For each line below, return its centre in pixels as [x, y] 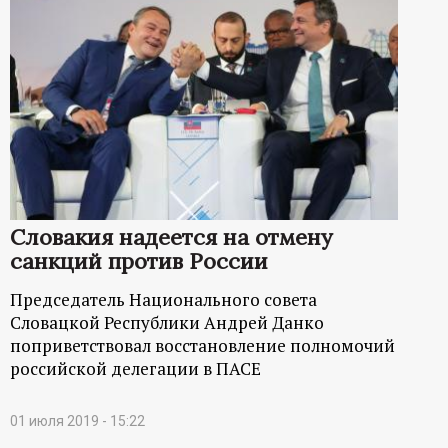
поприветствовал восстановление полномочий [202, 345]
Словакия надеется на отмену [171, 236]
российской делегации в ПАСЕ [135, 368]
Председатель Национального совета [163, 299]
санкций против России [139, 260]
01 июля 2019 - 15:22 [77, 420]
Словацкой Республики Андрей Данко [167, 322]
